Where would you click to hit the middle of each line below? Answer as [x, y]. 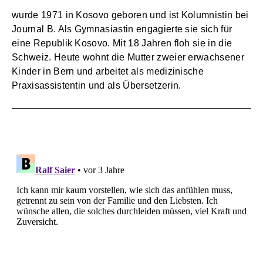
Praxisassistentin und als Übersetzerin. [97, 86]
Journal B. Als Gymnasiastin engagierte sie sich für [122, 29]
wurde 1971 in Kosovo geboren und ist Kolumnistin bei [130, 15]
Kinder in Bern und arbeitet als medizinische [108, 72]
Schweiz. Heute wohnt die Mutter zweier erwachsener [128, 58]
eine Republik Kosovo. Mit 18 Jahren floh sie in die [122, 43]
